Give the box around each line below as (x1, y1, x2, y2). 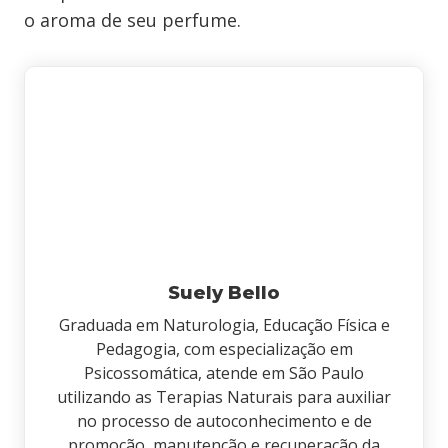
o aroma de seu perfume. (24, 8, 241, 32)
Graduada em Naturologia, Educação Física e (58, 314, 390, 336)
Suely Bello (168, 282, 280, 304)
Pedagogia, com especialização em (95, 338, 353, 360)
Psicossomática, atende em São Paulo (84, 362, 364, 384)
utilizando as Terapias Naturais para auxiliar (57, 386, 391, 408)
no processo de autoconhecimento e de (76, 410, 372, 432)
